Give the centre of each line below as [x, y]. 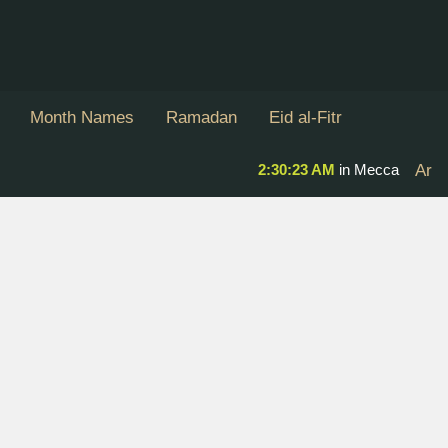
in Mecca [367, 169]
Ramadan [201, 117]
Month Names [82, 117]
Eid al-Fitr [305, 117]
